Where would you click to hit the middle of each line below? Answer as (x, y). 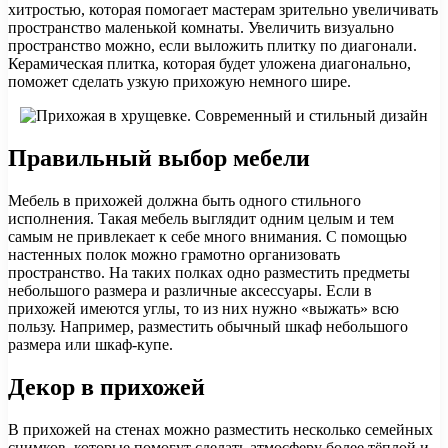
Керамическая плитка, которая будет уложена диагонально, (209, 64)
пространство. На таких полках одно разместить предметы (209, 272)
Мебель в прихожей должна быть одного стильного (184, 200)
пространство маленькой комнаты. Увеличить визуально (201, 28)
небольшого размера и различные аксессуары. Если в (190, 290)
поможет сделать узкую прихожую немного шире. (179, 82)
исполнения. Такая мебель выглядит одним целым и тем (201, 218)
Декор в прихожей (106, 386)
